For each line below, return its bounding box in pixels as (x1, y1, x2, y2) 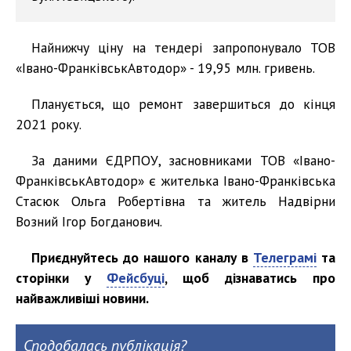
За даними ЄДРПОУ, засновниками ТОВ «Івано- (31, 151, 335, 170)
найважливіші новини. (16, 289, 149, 308)
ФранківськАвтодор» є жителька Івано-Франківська (16, 172, 335, 190)
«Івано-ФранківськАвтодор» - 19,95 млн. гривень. (16, 59, 315, 78)
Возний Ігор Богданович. (16, 212, 162, 231)
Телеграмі (252, 248, 317, 267)
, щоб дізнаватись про (165, 269, 335, 288)
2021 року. (16, 115, 81, 134)
